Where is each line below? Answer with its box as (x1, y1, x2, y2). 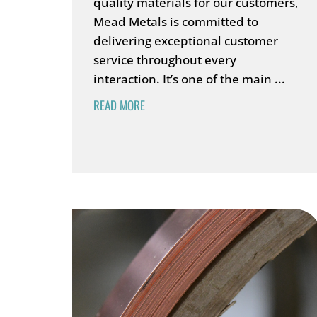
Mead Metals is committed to (93, 13, 258, 30)
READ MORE (93, 96, 145, 114)
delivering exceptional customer (93, 33, 278, 49)
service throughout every (93, 52, 236, 68)
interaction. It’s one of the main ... (93, 71, 285, 87)
